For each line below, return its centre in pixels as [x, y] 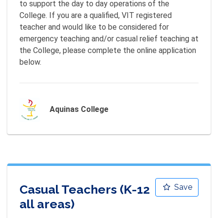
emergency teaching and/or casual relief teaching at [109, 39]
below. [30, 62]
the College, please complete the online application [108, 50]
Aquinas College [79, 109]
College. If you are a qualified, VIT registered [96, 15]
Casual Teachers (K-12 [85, 189]
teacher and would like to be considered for [94, 27]
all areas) [47, 204]
